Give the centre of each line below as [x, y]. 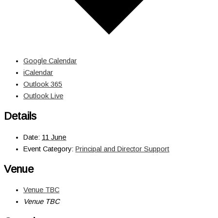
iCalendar [38, 73]
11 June [54, 137]
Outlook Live [43, 96]
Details [20, 116]
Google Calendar [50, 61]
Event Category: [48, 149]
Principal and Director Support [122, 149]
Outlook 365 [43, 84]
